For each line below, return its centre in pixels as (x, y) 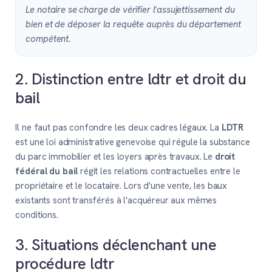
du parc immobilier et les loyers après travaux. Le (115, 157)
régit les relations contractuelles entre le (159, 172)
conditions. (37, 215)
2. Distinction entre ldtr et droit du (131, 79)
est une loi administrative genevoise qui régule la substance (133, 142)
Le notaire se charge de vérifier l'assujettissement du (130, 10)
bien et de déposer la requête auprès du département (133, 25)
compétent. (48, 39)
